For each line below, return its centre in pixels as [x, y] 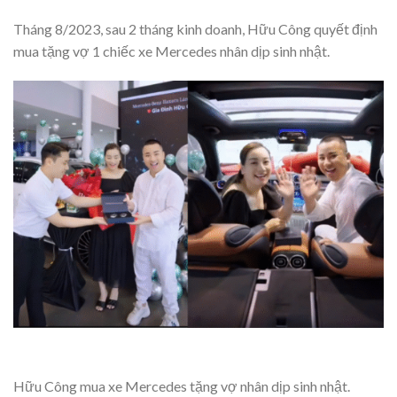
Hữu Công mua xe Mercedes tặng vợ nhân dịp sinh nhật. [182, 385]
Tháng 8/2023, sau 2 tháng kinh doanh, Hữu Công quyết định [195, 28]
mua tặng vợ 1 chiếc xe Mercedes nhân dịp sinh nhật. [171, 51]
